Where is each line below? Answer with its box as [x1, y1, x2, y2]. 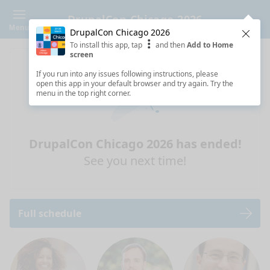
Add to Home [187, 40, 233, 50]
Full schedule [18, 207, 81, 220]
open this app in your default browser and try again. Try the [36, 78, 233, 89]
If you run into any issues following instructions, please [36, 69, 218, 79]
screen [70, 49, 93, 60]
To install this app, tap [70, 40, 144, 50]
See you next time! [84, 152, 186, 169]
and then [154, 40, 187, 50]
